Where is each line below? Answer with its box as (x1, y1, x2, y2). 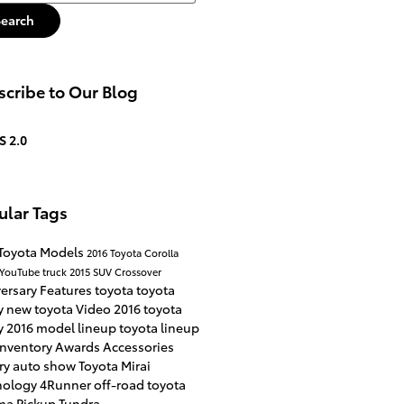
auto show (12, 355, 78, 374)
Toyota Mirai (78, 355, 151, 374)
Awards (54, 336, 103, 355)
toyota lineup (118, 317, 199, 336)
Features (39, 280, 95, 298)
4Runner (39, 374, 94, 393)
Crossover (114, 263, 161, 279)
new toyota (5, 298, 76, 317)
